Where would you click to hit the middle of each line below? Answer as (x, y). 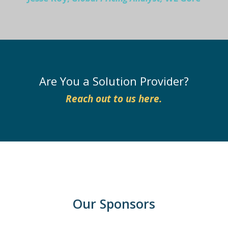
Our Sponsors (114, 204)
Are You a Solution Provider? (114, 81)
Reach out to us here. (114, 99)
